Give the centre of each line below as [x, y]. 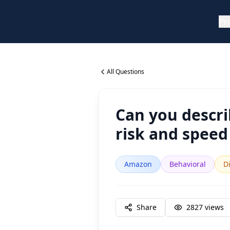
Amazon [138, 164]
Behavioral [188, 164]
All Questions [126, 72]
